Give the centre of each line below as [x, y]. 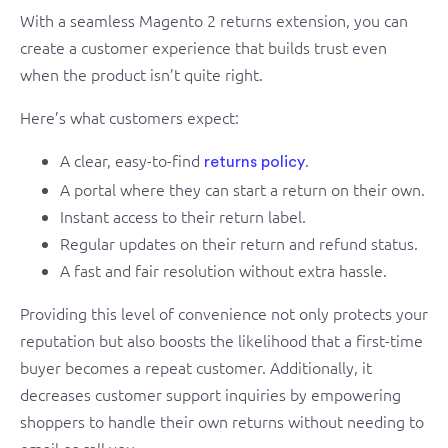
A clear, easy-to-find [132, 159]
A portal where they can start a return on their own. [242, 188]
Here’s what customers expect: [129, 116]
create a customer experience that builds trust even [203, 46]
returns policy [254, 161]
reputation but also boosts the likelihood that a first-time [221, 339]
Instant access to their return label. [183, 215]
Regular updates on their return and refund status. [239, 242]
